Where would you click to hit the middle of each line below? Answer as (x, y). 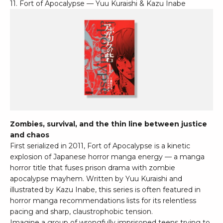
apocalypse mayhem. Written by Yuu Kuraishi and (96, 179)
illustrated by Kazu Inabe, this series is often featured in (105, 190)
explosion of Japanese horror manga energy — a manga (107, 157)
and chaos (30, 135)
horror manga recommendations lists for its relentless (103, 201)
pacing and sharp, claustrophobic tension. (81, 212)
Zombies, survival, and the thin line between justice (109, 124)
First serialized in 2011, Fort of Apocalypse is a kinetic (100, 146)
